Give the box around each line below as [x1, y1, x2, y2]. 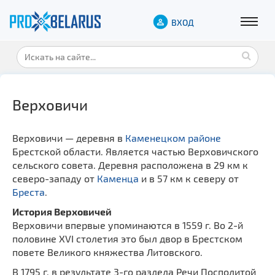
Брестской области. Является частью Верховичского [12, 145, 258, 157]
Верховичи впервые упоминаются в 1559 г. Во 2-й [12, 219, 243, 231]
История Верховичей [12, 205, 112, 217]
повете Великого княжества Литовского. [12, 246, 203, 258]
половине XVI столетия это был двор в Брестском [12, 232, 242, 244]
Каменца [97, 172, 139, 184]
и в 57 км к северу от [139, 172, 239, 184]
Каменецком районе [125, 131, 221, 144]
